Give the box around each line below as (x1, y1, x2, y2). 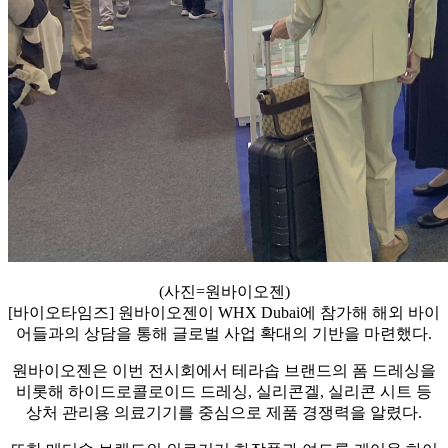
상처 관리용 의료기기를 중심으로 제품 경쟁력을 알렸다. (26, 403, 422, 421)
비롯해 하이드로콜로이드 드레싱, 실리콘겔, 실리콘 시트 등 (16, 382, 432, 400)
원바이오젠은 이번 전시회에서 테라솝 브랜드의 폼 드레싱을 (12, 361, 436, 379)
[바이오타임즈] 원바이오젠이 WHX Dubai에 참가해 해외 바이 (8, 303, 440, 321)
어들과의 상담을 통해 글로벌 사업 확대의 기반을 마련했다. (16, 324, 432, 342)
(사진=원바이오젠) (158, 282, 290, 300)
